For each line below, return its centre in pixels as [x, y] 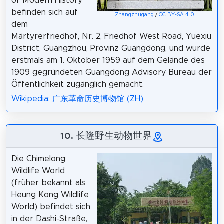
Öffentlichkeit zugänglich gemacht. [77, 85]
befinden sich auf [44, 13]
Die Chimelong [38, 159]
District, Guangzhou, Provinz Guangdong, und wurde [111, 49]
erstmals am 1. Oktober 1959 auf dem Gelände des [108, 61]
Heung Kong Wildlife [50, 195]
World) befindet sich [51, 207]
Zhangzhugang [135, 15]
